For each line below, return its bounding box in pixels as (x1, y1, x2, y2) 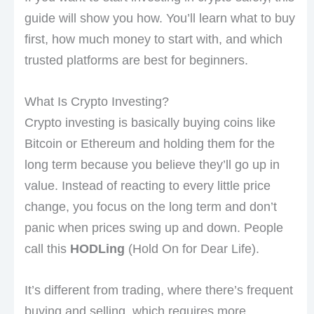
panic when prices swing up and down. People (24, 221, 283, 235)
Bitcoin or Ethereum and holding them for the (24, 137, 275, 151)
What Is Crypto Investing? (24, 95, 169, 109)
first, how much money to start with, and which (24, 32, 282, 47)
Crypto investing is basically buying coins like (24, 116, 275, 130)
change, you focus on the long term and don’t (24, 200, 277, 214)
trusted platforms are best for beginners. (24, 53, 248, 68)
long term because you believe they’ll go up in (24, 158, 280, 172)
